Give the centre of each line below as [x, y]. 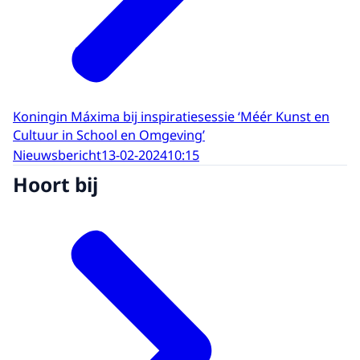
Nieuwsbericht [57, 155]
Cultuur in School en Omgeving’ [109, 135]
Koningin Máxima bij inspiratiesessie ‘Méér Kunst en [171, 117]
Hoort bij [55, 185]
